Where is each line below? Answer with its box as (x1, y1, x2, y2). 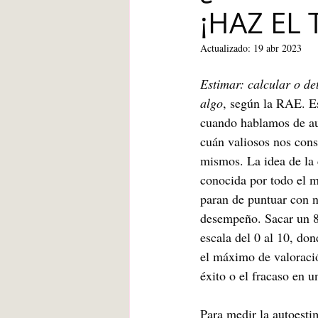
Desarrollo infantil (227, 125, 307, 136)
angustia (158, 125, 199, 136)
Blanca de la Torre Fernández (158, 11, 295, 22)
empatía (274, 68, 314, 79)
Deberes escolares (158, 68, 246, 79)
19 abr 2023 (253, 41, 302, 55)
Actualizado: (200, 41, 253, 55)
